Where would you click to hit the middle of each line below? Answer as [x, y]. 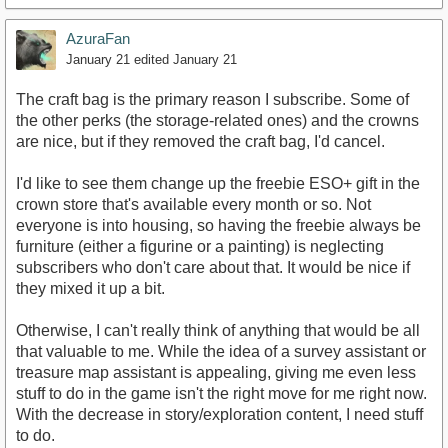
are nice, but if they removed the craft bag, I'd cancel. [200, 142]
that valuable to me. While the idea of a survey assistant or [221, 352]
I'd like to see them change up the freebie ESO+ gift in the [218, 184]
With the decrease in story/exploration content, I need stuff [219, 415]
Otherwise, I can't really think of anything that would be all [218, 331]
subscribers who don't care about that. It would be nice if [213, 268]
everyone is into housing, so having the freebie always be [218, 226]
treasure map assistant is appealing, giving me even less [216, 373]
